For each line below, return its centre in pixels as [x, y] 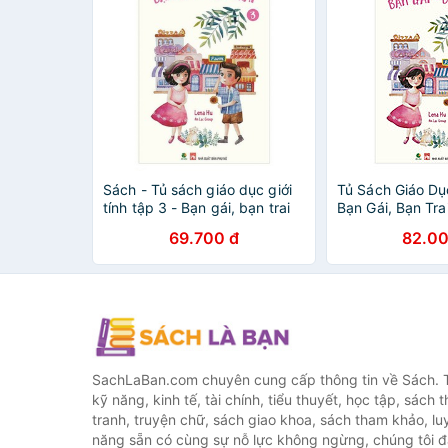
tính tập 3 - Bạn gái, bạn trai [197, 207]
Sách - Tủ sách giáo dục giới [197, 189]
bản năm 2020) [388, 225]
